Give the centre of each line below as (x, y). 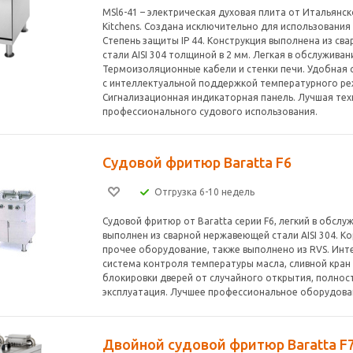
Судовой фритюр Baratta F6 (197, 162)
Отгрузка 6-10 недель (204, 191)
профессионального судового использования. (210, 111)
